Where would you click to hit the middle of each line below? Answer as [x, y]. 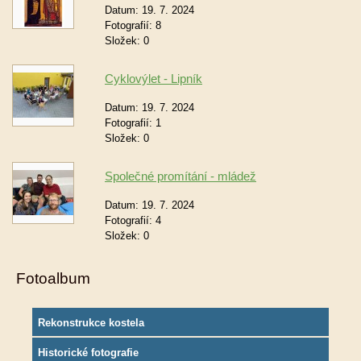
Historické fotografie [88, 353]
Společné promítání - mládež [180, 176]
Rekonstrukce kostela [91, 323]
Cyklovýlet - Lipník [154, 79]
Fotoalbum [53, 278]
